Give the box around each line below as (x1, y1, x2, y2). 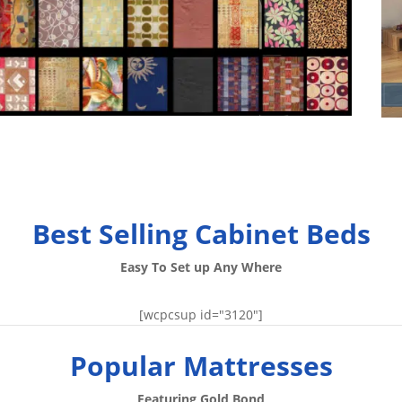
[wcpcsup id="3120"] (139, 306, 263, 324)
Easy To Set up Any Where (120, 258, 282, 276)
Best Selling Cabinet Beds (31, 215, 371, 253)
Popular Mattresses (69, 347, 333, 385)
